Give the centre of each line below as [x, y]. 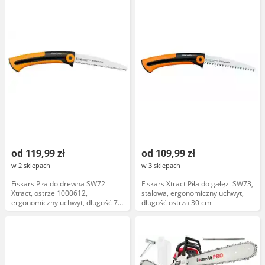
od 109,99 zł [168, 153]
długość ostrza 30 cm [176, 203]
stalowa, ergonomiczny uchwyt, [193, 193]
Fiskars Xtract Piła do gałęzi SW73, [197, 184]
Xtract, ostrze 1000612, [49, 193]
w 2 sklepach [31, 165]
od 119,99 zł [38, 153]
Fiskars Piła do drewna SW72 [58, 184]
